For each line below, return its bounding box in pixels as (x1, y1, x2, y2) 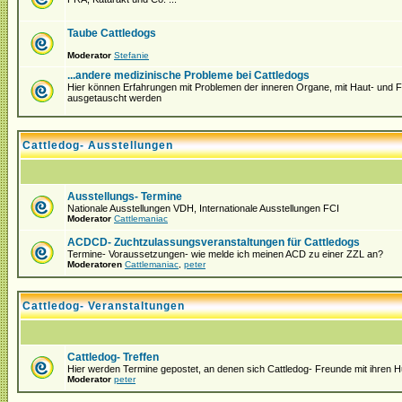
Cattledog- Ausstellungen (22, 139, 173, 152)
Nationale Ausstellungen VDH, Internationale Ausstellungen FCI (67, 203, 339, 214)
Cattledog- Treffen (67, 351, 159, 363)
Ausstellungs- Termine (67, 190, 182, 203)
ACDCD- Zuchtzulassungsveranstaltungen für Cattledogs (67, 236, 360, 249)
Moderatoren (67, 259, 122, 269)
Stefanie (114, 50, 149, 60)
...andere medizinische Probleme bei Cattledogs (67, 69, 310, 82)
